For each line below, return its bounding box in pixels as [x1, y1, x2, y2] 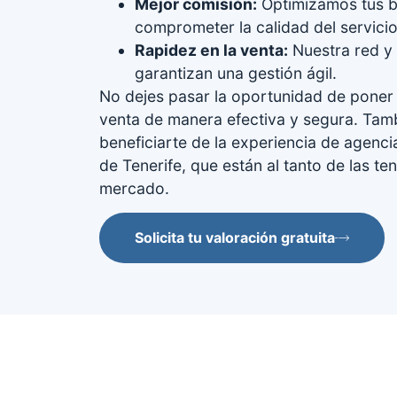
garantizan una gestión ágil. [135, 63, 337, 82]
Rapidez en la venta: [135, 40, 288, 59]
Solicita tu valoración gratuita [135, 229, 335, 247]
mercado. [99, 178, 169, 198]
